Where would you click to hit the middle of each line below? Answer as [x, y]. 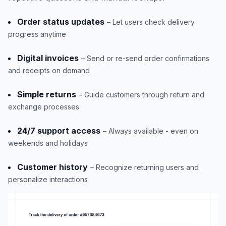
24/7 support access [59, 131]
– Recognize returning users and [145, 167]
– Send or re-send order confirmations [145, 59]
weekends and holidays [48, 143]
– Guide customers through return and [142, 95]
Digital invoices [48, 58]
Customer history [52, 167]
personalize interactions [48, 180]
